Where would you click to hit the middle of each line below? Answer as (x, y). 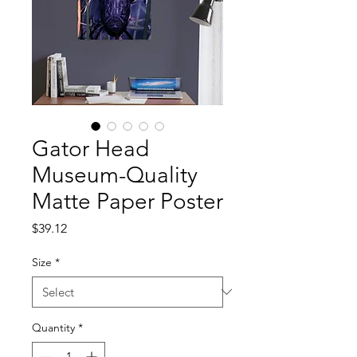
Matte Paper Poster (127, 201)
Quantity (53, 327)
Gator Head (90, 148)
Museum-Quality (115, 175)
